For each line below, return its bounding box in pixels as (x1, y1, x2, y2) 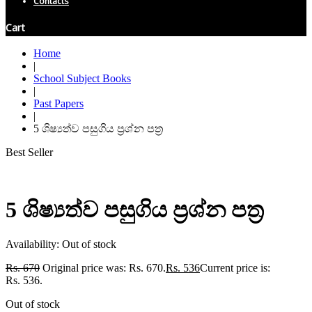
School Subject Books (33, 72, 131, 85)
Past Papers (33, 97, 84, 110)
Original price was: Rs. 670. (42, 261, 166, 274)
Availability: (6, 237, 62, 250)
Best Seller (6, 146, 53, 159)
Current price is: (200, 261, 270, 274)
